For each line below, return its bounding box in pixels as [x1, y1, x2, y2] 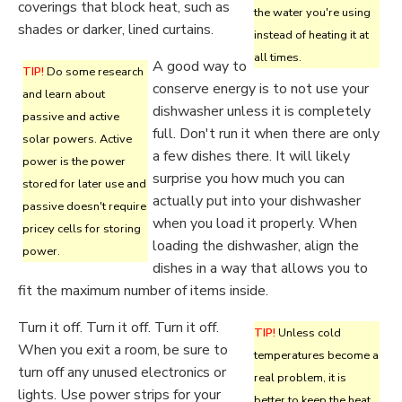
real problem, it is [254, 370, 346, 386]
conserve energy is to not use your [153, 79, 369, 99]
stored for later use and [22, 176, 146, 192]
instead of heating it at [254, 27, 369, 43]
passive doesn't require [22, 198, 146, 214]
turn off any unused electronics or [18, 363, 226, 382]
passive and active [22, 109, 119, 125]
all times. [254, 49, 301, 66]
